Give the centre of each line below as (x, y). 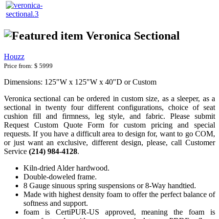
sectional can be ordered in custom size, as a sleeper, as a (125, 98)
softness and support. (56, 203)
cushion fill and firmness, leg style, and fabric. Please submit (109, 116)
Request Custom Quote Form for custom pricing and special (109, 125)
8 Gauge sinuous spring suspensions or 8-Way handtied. (110, 185)
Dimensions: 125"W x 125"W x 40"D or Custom (80, 82)
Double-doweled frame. (60, 176)
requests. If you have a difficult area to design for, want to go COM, (109, 133)
